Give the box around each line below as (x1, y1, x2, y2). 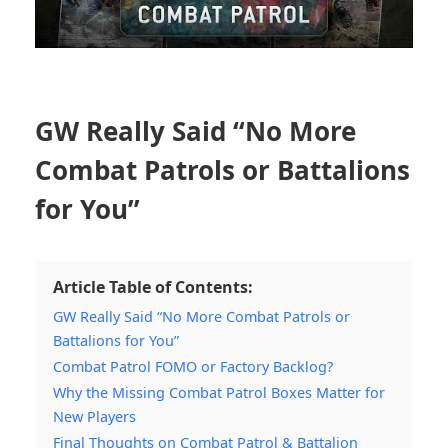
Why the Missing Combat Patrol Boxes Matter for (53, 382, 385, 402)
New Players (53, 406, 136, 426)
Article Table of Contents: (53, 275, 253, 298)
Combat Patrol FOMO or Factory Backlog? (53, 356, 333, 376)
